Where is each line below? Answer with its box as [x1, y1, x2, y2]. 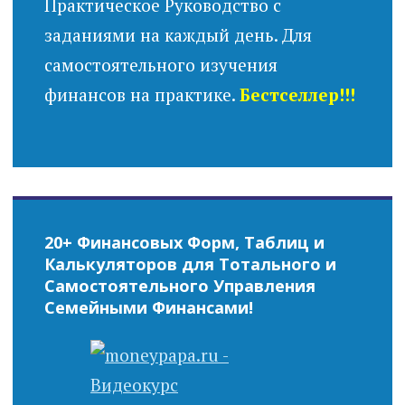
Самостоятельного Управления [43, 274, 316, 297]
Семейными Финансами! [43, 296, 253, 318]
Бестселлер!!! [239, 83, 355, 107]
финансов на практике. [43, 83, 240, 107]
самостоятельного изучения [43, 53, 278, 77]
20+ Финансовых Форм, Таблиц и [43, 231, 325, 253]
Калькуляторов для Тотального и [43, 252, 336, 275]
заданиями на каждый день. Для [43, 24, 312, 47]
